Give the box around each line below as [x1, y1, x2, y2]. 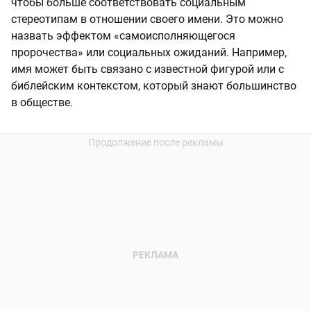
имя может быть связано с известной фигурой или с [11, 62, 284, 76]
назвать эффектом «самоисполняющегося [11, 29, 235, 43]
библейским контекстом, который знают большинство [11, 79, 296, 93]
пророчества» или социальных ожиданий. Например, [11, 46, 287, 60]
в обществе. [11, 96, 73, 110]
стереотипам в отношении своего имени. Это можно [11, 12, 283, 26]
